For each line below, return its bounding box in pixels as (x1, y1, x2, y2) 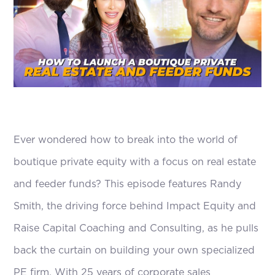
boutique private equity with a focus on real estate (14, 157, 257, 168)
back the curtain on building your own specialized (14, 246, 255, 256)
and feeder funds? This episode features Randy (14, 179, 242, 190)
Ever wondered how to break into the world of (14, 135, 238, 145)
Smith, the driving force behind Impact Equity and (14, 201, 257, 212)
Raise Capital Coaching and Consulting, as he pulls (14, 223, 259, 234)
